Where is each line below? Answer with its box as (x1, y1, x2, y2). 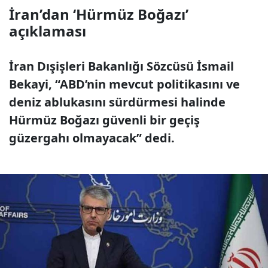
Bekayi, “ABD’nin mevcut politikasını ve (9, 76, 240, 92)
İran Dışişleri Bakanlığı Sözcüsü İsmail (9, 58, 234, 74)
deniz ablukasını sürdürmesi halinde (9, 94, 226, 110)
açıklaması (9, 21, 86, 41)
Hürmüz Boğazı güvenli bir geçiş (9, 112, 200, 128)
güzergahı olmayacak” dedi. (9, 130, 175, 146)
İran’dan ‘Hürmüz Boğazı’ (9, 4, 188, 24)
